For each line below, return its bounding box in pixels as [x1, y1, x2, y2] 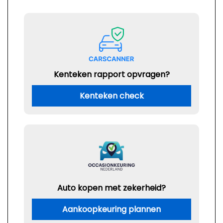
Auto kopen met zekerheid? [57, 182, 166, 194]
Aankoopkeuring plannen [62, 204, 161, 215]
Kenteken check [79, 90, 144, 102]
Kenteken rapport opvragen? [53, 69, 170, 80]
